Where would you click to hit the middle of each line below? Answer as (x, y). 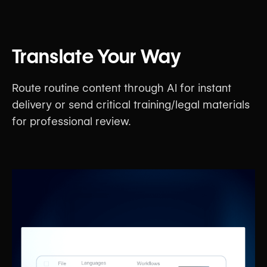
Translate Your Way (97, 56)
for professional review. (72, 121)
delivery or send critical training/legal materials (131, 104)
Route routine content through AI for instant (122, 88)
